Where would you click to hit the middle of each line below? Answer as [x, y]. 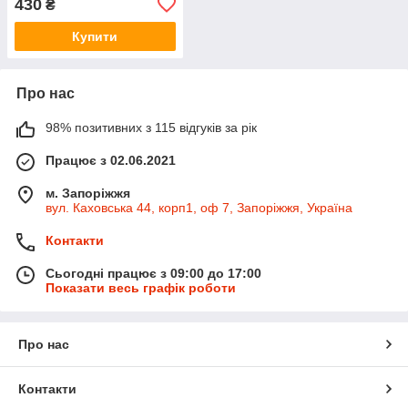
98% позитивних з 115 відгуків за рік [151, 127]
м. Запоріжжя [88, 193]
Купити [95, 36]
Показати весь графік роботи [141, 287]
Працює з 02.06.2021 [111, 160]
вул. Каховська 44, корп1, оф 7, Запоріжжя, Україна [199, 207]
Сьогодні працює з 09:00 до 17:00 [153, 273]
